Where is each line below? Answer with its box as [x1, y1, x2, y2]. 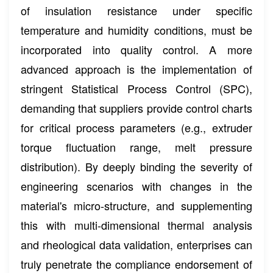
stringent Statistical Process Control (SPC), [21, 80, 252, 97]
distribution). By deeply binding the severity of [21, 158, 252, 175]
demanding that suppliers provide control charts [21, 100, 252, 116]
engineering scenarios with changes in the [21, 178, 252, 194]
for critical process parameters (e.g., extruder [21, 119, 252, 136]
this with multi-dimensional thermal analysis [21, 217, 252, 233]
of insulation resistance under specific [21, 2, 252, 19]
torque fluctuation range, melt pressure [21, 139, 252, 155]
